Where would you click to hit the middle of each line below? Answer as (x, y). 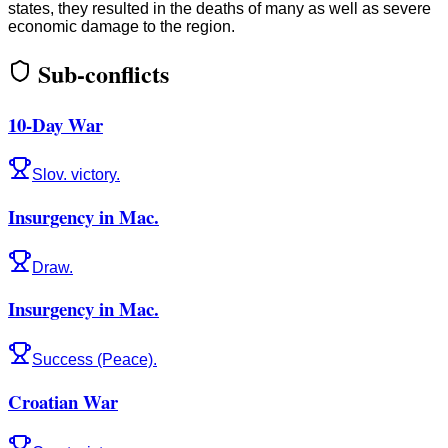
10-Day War (55, 124)
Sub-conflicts (103, 73)
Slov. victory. (76, 175)
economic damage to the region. (121, 26)
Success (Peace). (94, 360)
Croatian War (63, 401)
